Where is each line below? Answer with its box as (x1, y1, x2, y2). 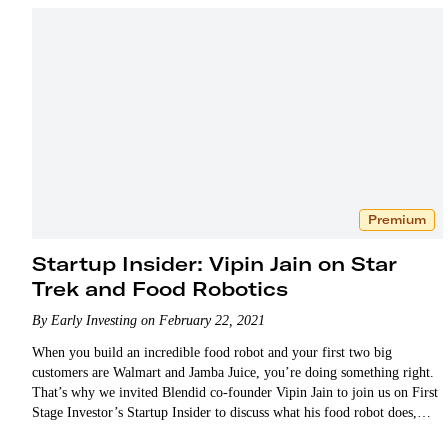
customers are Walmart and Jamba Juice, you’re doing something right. (32, 364, 434, 380)
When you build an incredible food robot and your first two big (32, 344, 392, 360)
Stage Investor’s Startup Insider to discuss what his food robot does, (32, 404, 417, 420)
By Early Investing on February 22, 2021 (32, 312, 265, 328)
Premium (367, 211, 426, 227)
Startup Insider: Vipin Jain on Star (32, 250, 397, 276)
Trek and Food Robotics (32, 275, 288, 301)
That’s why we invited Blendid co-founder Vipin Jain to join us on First (32, 384, 438, 400)
